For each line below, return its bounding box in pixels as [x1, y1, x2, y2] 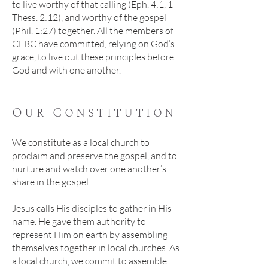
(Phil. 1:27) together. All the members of [12, 25, 173, 36]
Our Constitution [12, 103, 176, 123]
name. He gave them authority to [12, 215, 146, 227]
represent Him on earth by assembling [12, 229, 167, 240]
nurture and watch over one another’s [12, 163, 166, 175]
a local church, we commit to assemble [12, 255, 167, 267]
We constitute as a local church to [12, 136, 150, 148]
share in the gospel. [12, 176, 90, 188]
